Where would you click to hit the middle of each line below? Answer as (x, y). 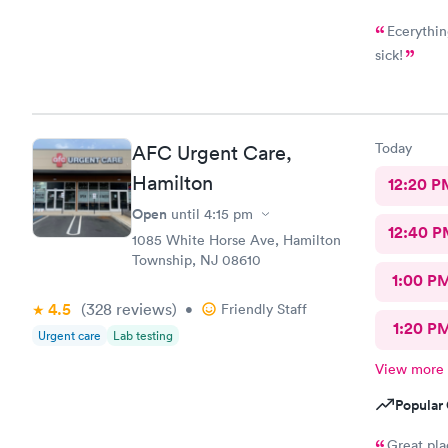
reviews (142, 309)
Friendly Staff (264, 309)
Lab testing (143, 335)
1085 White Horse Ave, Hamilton (236, 240)
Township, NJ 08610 (196, 260)
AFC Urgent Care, (212, 153)
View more (409, 369)
